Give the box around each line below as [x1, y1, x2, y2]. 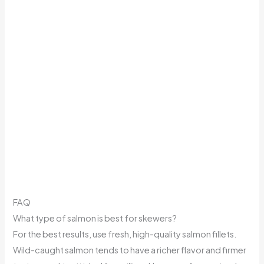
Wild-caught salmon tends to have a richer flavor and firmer [13, 245, 247, 256]
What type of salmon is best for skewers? [13, 213, 177, 224]
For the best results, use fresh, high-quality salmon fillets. [13, 229, 237, 240]
